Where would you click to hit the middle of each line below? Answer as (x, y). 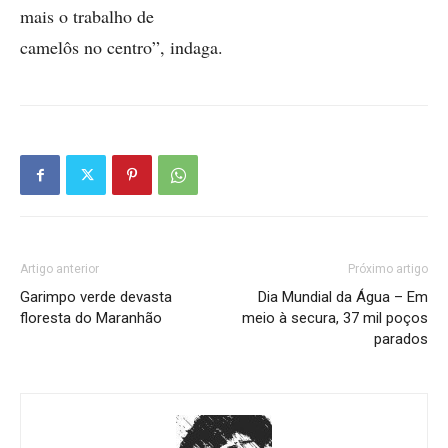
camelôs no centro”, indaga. (121, 47)
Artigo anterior (59, 269)
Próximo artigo (388, 269)
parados (401, 339)
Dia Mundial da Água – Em (343, 297)
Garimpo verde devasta (96, 297)
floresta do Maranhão (91, 318)
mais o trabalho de (87, 16)
